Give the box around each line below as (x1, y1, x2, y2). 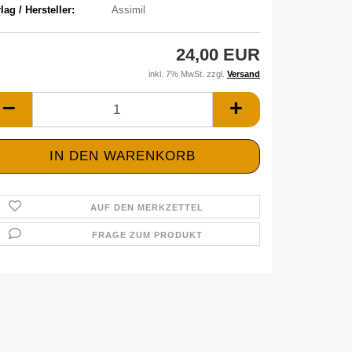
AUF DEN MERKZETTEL (90, 203, 204, 212)
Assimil (111, 3, 145, 16)
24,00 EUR (176, 45, 260, 64)
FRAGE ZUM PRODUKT (91, 230, 203, 240)
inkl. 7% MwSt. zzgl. (148, 69, 227, 79)
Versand (227, 69, 260, 79)
